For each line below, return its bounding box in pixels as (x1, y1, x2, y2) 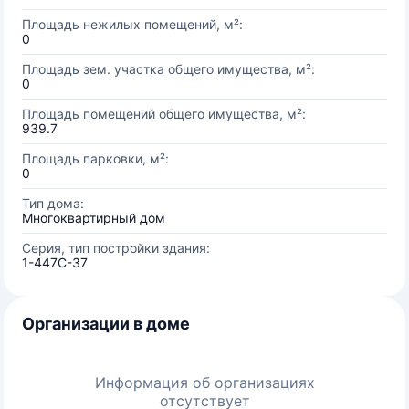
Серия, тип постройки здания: (22, 240, 210, 256)
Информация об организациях (94, 373, 315, 392)
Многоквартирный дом (22, 210, 165, 225)
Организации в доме (22, 314, 190, 333)
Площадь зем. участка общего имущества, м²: (22, 61, 315, 77)
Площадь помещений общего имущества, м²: (22, 106, 306, 121)
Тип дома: (22, 195, 84, 211)
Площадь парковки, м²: (22, 151, 169, 166)
